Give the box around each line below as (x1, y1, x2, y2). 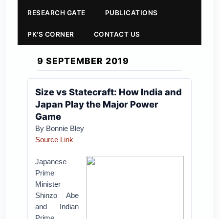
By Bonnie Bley (35, 124, 85, 132)
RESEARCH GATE (27, 9, 86, 17)
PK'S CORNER (27, 30, 74, 38)
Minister (35, 180, 61, 188)
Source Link (35, 135, 74, 144)
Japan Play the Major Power (35, 99, 159, 109)
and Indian (35, 202, 79, 211)
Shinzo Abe (35, 191, 79, 199)
